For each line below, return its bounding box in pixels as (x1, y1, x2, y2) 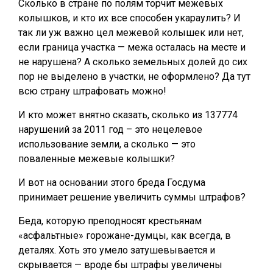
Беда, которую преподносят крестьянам (18, 215, 202, 227)
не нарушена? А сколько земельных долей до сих (18, 56, 247, 68)
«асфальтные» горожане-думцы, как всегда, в (18, 230, 231, 241)
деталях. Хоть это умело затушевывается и (18, 244, 215, 256)
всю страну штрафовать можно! (18, 85, 166, 97)
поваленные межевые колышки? (18, 153, 175, 165)
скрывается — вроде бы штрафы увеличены (18, 259, 222, 271)
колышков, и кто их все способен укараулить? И (18, 12, 241, 24)
